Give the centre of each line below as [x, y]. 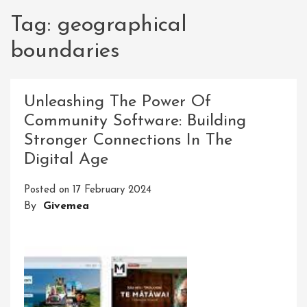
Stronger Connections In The [128, 141]
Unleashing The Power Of [118, 102]
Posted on [48, 191]
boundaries [65, 51]
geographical [122, 25]
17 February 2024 [112, 191]
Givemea [66, 207]
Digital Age [66, 160]
